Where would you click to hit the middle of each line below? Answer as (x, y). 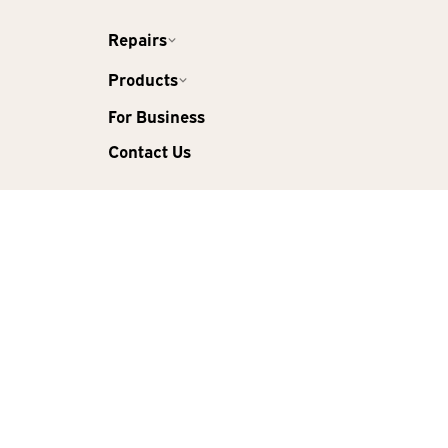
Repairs (137, 38)
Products (143, 78)
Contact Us (149, 151)
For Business (156, 116)
